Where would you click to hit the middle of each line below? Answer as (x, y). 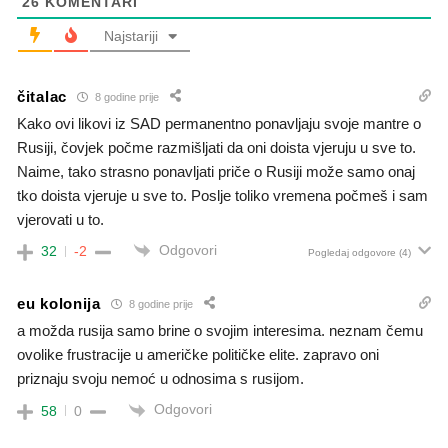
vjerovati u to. (60, 220)
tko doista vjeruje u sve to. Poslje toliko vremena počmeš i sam (222, 196)
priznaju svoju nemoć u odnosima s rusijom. (160, 379)
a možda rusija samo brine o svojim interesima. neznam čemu (220, 331)
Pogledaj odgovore (352, 253)
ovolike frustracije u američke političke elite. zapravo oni (198, 355)
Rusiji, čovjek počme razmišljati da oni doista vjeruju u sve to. (216, 148)
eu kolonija (59, 303)
